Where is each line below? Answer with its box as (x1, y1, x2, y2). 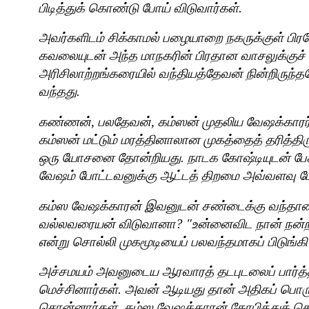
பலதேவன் (98, 114, 151, 129)
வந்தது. (39, 84, 80, 99)
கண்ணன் (39, 114, 91, 129)
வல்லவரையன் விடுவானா (39, 216, 176, 231)
